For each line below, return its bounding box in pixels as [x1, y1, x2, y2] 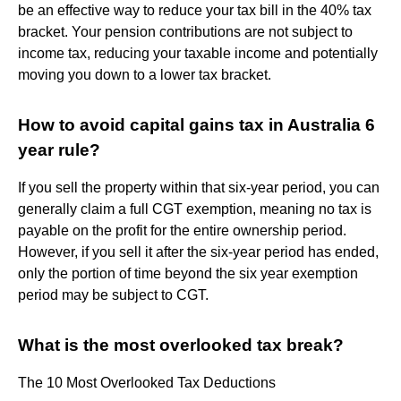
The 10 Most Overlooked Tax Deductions [18, 374, 276, 390]
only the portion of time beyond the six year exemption [18, 265, 358, 281]
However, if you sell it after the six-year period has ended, [18, 243, 379, 260]
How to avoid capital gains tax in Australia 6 [18, 115, 375, 134]
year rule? [18, 140, 100, 159]
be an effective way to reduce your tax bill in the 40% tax [18, 2, 371, 18]
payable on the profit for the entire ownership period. [18, 222, 346, 238]
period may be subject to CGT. [18, 286, 209, 303]
